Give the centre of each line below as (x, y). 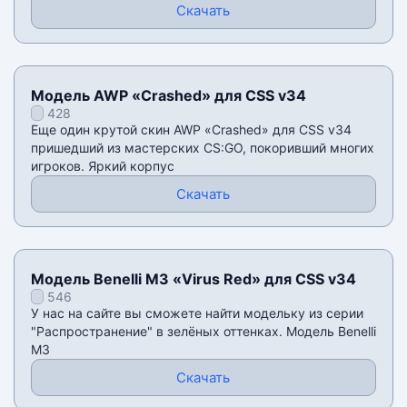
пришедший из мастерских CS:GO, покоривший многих (202, 148)
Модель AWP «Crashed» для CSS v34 (168, 96)
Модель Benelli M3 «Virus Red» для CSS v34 (193, 279)
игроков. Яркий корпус (102, 166)
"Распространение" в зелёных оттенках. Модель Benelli (203, 332)
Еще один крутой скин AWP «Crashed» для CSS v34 (191, 130)
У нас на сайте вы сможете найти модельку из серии (197, 313)
